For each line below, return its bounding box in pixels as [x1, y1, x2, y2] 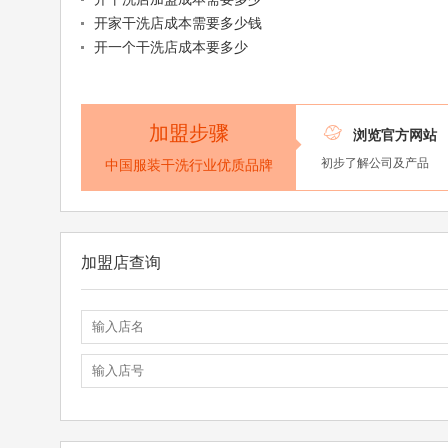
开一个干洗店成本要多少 [93, 39, 248, 56]
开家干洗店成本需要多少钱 [93, 15, 262, 32]
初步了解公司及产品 [321, 156, 430, 171]
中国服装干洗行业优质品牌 [104, 157, 273, 174]
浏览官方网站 [353, 127, 438, 144]
